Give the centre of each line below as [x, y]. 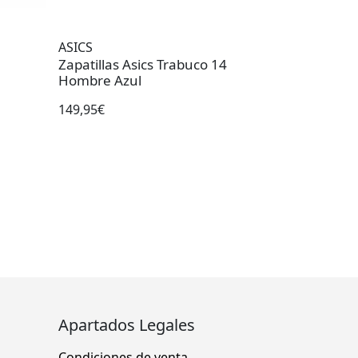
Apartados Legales [127, 325]
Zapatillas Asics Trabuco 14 [143, 65]
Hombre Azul [100, 81]
